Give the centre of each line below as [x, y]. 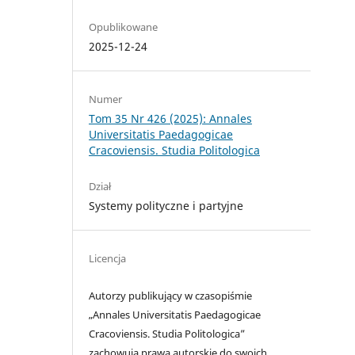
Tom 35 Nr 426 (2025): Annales [171, 119]
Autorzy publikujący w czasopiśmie [171, 296]
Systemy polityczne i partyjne [166, 206]
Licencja [108, 259]
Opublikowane [124, 27]
